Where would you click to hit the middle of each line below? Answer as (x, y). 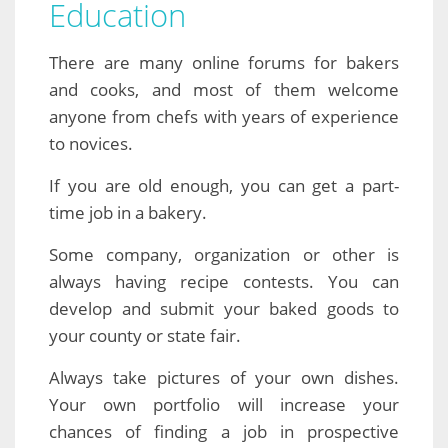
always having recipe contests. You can (224, 282)
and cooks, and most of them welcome (224, 90)
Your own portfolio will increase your (224, 405)
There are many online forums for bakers (224, 63)
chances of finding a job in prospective (224, 432)
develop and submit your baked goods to (224, 309)
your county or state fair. (145, 336)
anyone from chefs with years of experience (224, 117)
